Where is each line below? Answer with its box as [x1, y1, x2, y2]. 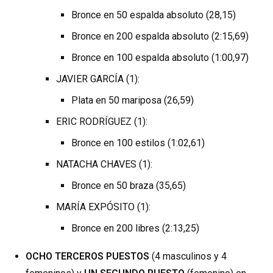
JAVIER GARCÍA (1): [56, 73, 140, 85]
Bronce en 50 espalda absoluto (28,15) [71, 9, 236, 21]
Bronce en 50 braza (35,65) [71, 180, 186, 192]
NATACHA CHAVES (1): [56, 158, 153, 171]
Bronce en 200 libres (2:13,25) [71, 222, 200, 235]
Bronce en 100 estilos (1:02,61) [71, 137, 205, 149]
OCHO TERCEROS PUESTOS [26, 250, 150, 263]
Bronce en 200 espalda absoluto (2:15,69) [71, 30, 249, 43]
